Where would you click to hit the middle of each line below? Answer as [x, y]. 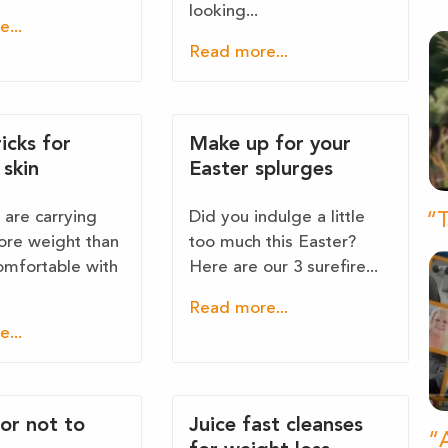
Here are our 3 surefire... [284, 268]
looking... [224, 12]
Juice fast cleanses [276, 426]
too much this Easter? [273, 243]
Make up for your [270, 145]
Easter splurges [261, 170]
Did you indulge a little [277, 218]
